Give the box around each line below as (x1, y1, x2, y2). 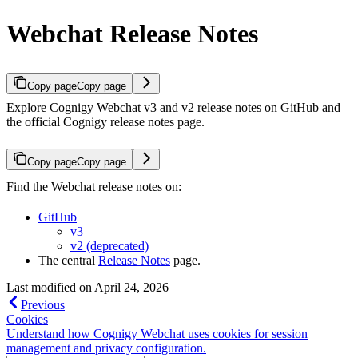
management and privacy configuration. (6, 340, 206, 355)
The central (38, 253, 98, 267)
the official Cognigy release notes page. (6, 114, 205, 129)
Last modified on (6, 280, 92, 294)
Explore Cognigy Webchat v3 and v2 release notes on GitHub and (6, 100, 340, 114)
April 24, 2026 (94, 280, 169, 294)
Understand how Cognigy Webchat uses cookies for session (6, 326, 308, 340)
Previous (21, 297, 65, 312)
